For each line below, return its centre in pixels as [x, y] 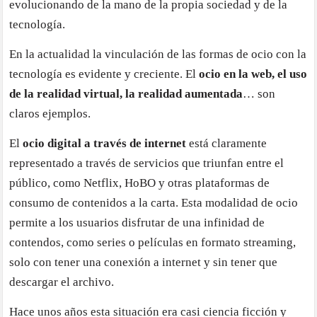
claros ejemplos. [50, 114]
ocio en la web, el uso [253, 74]
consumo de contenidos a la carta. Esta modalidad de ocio [154, 203]
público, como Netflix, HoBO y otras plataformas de [140, 183]
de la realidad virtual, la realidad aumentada [126, 94]
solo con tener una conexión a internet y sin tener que [144, 263]
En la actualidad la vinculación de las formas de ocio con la [158, 54]
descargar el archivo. [62, 282]
